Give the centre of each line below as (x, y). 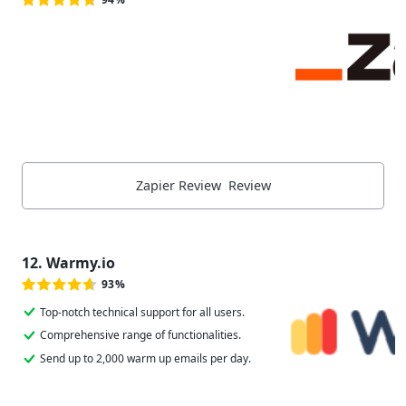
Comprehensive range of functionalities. (140, 335)
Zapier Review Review (203, 186)
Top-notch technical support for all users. (142, 312)
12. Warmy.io (70, 262)
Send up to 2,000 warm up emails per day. (145, 359)
